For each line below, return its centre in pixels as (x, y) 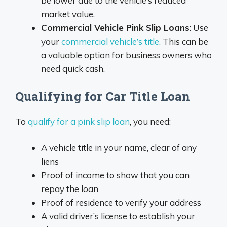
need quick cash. (73, 69)
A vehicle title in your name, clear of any (119, 148)
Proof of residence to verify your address (121, 203)
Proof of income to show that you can (115, 175)
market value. (68, 14)
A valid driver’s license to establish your (118, 216)
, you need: (150, 121)
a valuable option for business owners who (126, 55)
